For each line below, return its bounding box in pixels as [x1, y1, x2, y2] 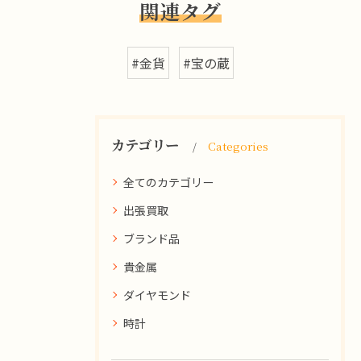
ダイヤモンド [123, 286, 191, 303]
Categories [208, 137, 268, 154]
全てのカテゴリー [123, 173, 214, 190]
